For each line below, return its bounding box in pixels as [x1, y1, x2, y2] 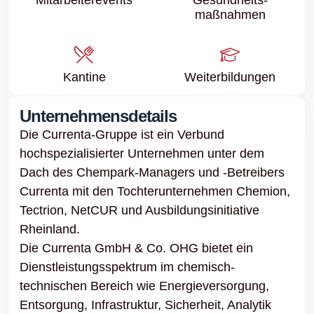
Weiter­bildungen [184, 69, 275, 84]
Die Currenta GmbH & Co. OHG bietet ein [20, 240, 253, 255]
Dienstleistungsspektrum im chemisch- [20, 259, 235, 274]
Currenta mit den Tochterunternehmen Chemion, [20, 184, 290, 198]
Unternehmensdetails [20, 106, 177, 125]
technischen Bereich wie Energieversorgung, [20, 278, 269, 293]
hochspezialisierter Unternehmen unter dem [20, 146, 264, 161]
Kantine [62, 69, 106, 84]
